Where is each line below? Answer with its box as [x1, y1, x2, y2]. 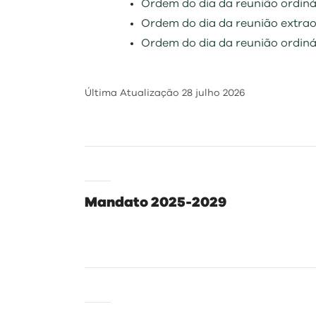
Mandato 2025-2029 [85, 195, 226, 209]
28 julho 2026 [182, 88, 245, 98]
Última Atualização [85, 88, 182, 98]
